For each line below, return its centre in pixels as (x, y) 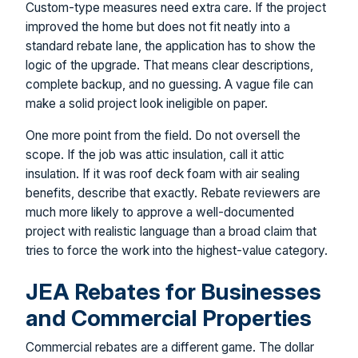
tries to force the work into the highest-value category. (177, 250)
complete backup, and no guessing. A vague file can (169, 85)
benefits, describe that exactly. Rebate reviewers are (173, 193)
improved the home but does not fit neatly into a (158, 27)
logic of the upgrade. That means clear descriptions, (169, 66)
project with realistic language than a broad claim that (171, 231)
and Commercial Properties (169, 318)
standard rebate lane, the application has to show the (171, 46)
